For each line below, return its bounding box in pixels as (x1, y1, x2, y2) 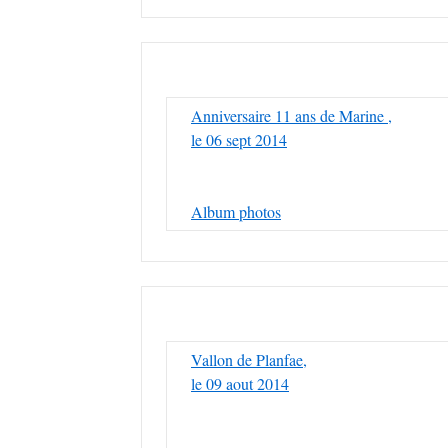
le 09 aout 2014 (191, 373, 289, 394)
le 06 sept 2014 (191, 129, 287, 150)
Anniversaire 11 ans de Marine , (191, 105, 392, 126)
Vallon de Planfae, (191, 349, 307, 370)
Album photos (191, 201, 281, 222)
